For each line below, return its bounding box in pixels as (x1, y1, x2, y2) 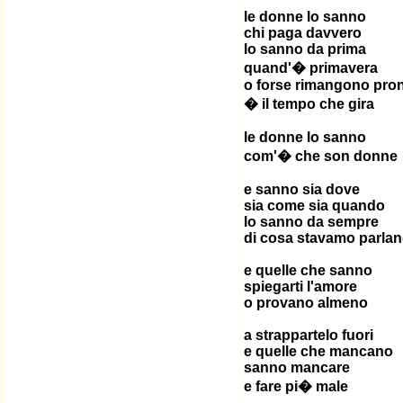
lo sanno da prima (244, 41, 366, 57)
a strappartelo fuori (244, 327, 373, 343)
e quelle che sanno (244, 263, 372, 278)
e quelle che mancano (244, 344, 393, 359)
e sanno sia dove (244, 182, 360, 197)
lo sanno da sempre (244, 214, 379, 229)
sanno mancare (244, 360, 350, 375)
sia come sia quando (244, 198, 385, 213)
